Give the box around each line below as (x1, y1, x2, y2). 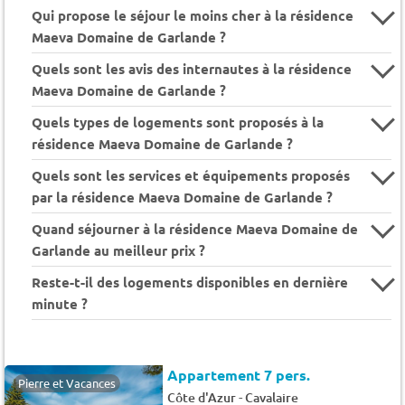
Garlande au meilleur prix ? (32, 240, 205, 259)
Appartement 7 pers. (167, 365, 311, 385)
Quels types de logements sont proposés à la (32, 112, 324, 131)
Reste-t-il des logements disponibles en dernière (32, 272, 348, 291)
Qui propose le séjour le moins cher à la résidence (32, 5, 353, 24)
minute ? (32, 294, 88, 313)
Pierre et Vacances (18, 375, 116, 391)
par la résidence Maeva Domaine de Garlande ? (32, 187, 333, 206)
